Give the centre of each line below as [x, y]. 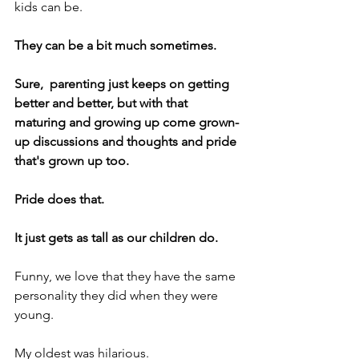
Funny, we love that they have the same [127, 276]
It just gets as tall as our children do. [116, 238]
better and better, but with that [103, 103]
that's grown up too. [72, 161]
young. [34, 315]
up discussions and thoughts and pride [127, 141]
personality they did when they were [118, 295]
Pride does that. [59, 199]
